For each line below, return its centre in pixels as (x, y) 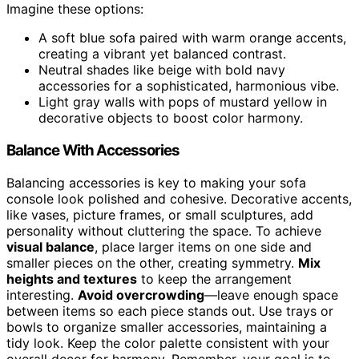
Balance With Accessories (93, 150)
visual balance (50, 246)
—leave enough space (271, 294)
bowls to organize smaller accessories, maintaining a (167, 327)
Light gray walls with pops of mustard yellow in (183, 102)
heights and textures (72, 278)
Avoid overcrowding (141, 294)
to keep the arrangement (214, 278)
